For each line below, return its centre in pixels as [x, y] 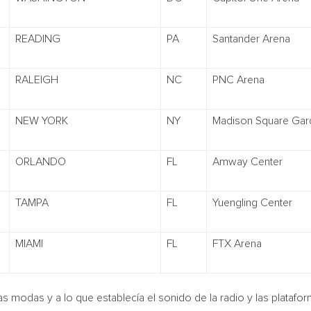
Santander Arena [251, 39]
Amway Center [247, 162]
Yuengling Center [252, 203]
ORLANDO [41, 162]
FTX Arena [237, 244]
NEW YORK [42, 121]
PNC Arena [238, 80]
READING [38, 39]
